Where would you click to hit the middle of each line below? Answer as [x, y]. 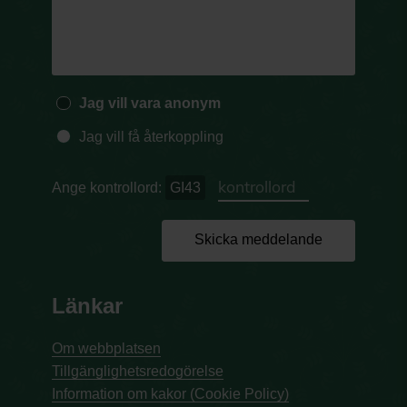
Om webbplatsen [107, 349]
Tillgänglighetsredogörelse [138, 372]
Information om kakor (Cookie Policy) [171, 394]
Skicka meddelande [258, 240]
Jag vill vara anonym [149, 104]
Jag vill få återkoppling [151, 137]
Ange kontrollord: [109, 188]
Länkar [88, 306]
